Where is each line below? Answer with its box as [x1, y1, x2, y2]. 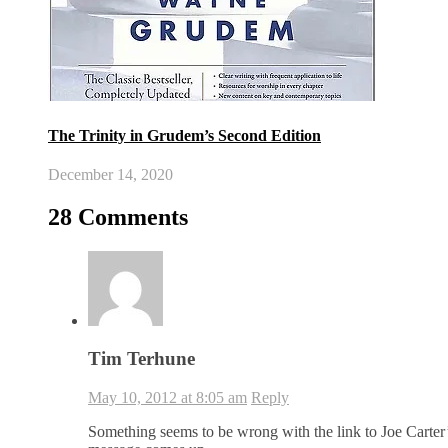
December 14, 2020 [48, 165, 173, 183]
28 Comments [48, 203, 188, 230]
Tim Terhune [88, 348, 195, 370]
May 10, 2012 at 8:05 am [88, 389, 247, 407]
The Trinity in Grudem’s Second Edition [48, 126, 321, 144]
